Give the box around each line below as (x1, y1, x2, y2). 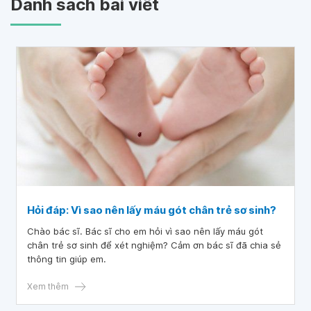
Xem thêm (27, 281, 69, 292)
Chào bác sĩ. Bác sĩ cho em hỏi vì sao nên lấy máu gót (27, 226, 263, 237)
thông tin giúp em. (27, 253, 106, 264)
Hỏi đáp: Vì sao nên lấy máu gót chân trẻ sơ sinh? (27, 203, 276, 217)
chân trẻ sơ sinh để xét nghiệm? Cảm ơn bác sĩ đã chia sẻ (27, 239, 281, 251)
